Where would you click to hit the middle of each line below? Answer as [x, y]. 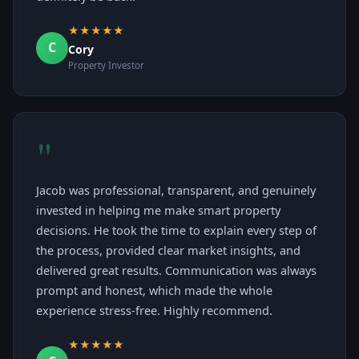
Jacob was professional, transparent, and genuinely [176, 190]
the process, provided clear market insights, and [168, 250]
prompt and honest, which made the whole [154, 290]
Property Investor [106, 66]
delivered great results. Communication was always [176, 270]
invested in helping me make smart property [158, 210]
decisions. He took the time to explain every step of [176, 230]
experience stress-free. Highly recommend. [154, 311]
